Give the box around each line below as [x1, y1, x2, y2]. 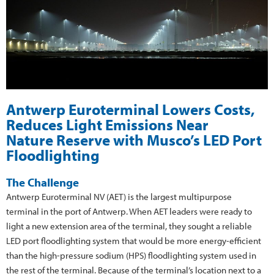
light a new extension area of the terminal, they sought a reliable [6, 220, 252, 232]
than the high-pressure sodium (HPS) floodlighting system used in [6, 249, 256, 261]
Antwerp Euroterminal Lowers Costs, [6, 99, 255, 119]
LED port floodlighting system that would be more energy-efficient [6, 234, 261, 246]
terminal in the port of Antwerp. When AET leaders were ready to [6, 205, 252, 217]
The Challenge [6, 174, 79, 190]
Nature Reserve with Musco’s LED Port [6, 130, 262, 149]
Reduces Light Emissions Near [6, 114, 209, 134]
